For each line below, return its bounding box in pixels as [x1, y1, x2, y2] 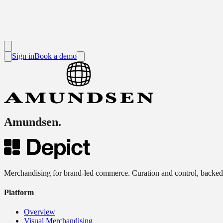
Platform [4, 188, 34, 197]
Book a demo [34, 52, 77, 60]
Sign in [12, 52, 34, 60]
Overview [24, 208, 55, 217]
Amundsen [4, 115, 58, 128]
